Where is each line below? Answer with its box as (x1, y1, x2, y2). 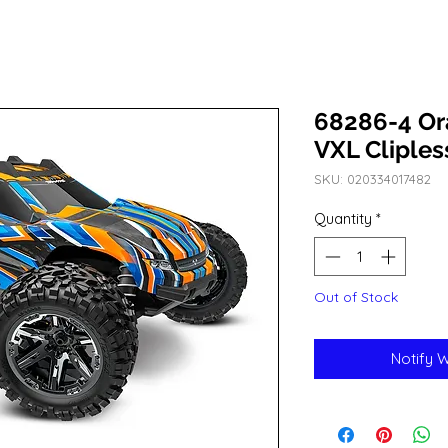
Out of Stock (314, 287, 398, 306)
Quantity (314, 209, 372, 229)
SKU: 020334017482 (314, 171, 431, 188)
